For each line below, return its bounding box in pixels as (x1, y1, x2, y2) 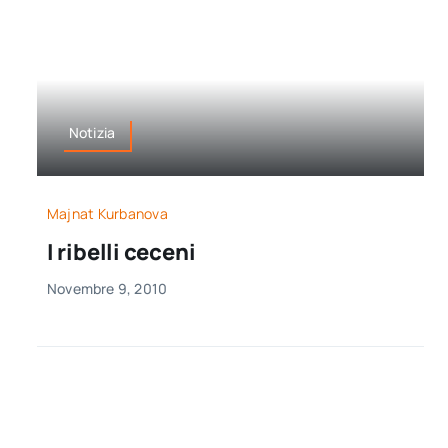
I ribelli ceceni (46, 236, 196, 267)
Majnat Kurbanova (46, 203, 168, 223)
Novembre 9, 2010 (46, 278, 168, 298)
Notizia (68, 123, 116, 143)
